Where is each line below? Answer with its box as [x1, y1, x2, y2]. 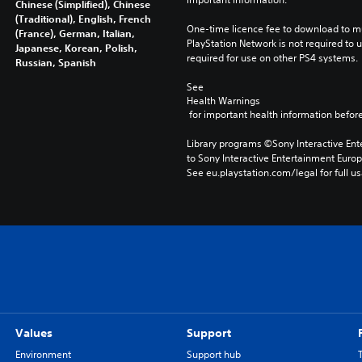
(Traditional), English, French [15, 11, 151, 25]
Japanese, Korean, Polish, [15, 40, 137, 54]
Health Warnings [186, 93, 260, 107]
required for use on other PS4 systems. [186, 50, 358, 65]
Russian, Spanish [15, 55, 96, 69]
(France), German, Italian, [15, 26, 135, 40]
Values [15, 325, 53, 340]
